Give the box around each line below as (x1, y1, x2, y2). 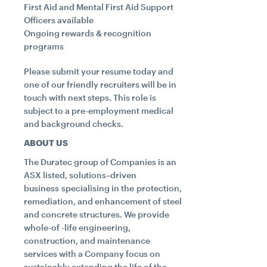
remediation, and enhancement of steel (24, 196, 182, 206)
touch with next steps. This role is (24, 92, 156, 103)
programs (24, 41, 64, 51)
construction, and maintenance (24, 235, 150, 246)
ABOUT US (24, 138, 68, 148)
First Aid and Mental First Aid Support (24, 2, 173, 12)
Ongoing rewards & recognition (24, 28, 151, 38)
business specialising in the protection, (24, 183, 182, 193)
